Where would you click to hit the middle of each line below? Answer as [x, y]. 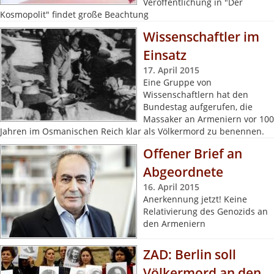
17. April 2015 [171, 70]
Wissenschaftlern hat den [196, 94]
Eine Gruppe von [177, 82]
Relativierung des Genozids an [206, 211]
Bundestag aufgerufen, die [198, 107]
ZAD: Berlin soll [190, 254]
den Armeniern [174, 224]
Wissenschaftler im [201, 37]
